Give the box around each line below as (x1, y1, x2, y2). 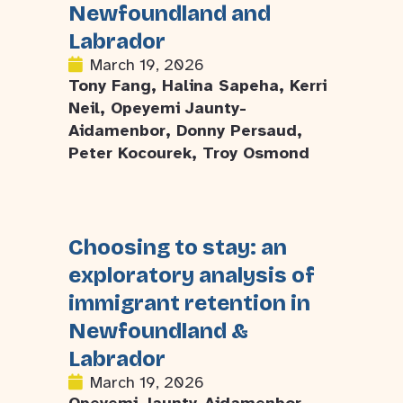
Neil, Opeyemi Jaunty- (68, 98, 246, 118)
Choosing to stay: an (68, 235, 287, 260)
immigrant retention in (68, 291, 310, 316)
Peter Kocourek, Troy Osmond (68, 143, 309, 163)
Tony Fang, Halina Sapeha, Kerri (68, 76, 327, 95)
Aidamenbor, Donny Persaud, (68, 121, 302, 140)
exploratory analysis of (68, 263, 315, 288)
